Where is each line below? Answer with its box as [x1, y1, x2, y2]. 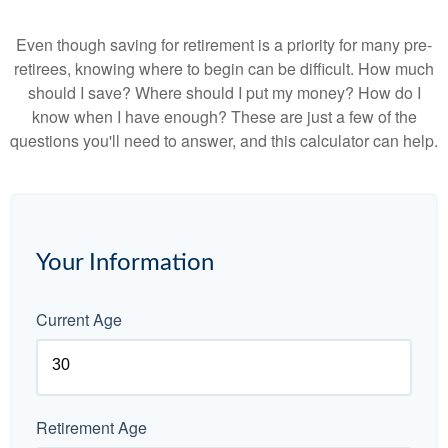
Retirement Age [36, 416, 147, 439]
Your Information [36, 251, 214, 275]
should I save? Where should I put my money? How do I [27, 81, 421, 104]
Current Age [36, 308, 122, 331]
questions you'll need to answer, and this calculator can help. [10, 129, 438, 152]
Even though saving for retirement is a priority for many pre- [16, 33, 432, 56]
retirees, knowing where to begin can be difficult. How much [14, 57, 434, 80]
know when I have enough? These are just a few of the [31, 105, 417, 128]
